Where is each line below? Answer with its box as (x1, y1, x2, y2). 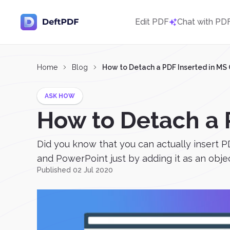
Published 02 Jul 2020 (37, 166, 113, 174)
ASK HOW (45, 92, 75, 100)
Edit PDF (135, 17, 169, 27)
